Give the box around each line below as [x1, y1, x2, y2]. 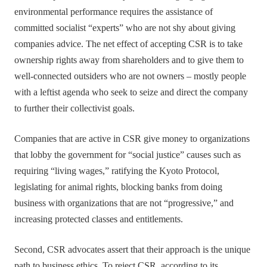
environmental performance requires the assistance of [14, 6, 213, 17]
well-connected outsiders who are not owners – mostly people [14, 70, 247, 82]
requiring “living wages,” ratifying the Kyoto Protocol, [14, 166, 220, 177]
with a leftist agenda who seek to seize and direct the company [14, 86, 249, 98]
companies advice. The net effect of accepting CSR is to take [14, 38, 243, 49]
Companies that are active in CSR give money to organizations [14, 133, 250, 145]
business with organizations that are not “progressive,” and [14, 198, 234, 209]
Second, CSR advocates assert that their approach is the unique [14, 244, 251, 256]
